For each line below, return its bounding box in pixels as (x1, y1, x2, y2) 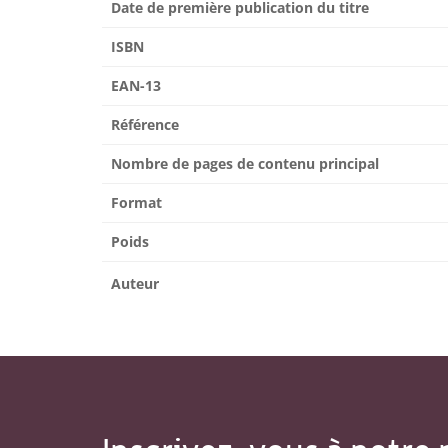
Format (111, 193, 162, 212)
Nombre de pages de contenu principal (111, 154, 379, 173)
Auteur (111, 274, 159, 293)
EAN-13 (111, 76, 161, 95)
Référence (111, 115, 179, 134)
